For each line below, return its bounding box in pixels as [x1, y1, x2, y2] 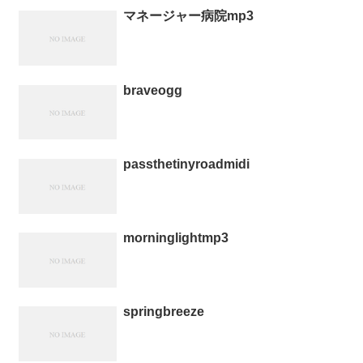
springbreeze [122, 305, 204, 319]
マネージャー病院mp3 [122, 9, 254, 23]
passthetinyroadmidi [122, 156, 250, 171]
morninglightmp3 [122, 231, 228, 246]
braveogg [122, 83, 182, 97]
